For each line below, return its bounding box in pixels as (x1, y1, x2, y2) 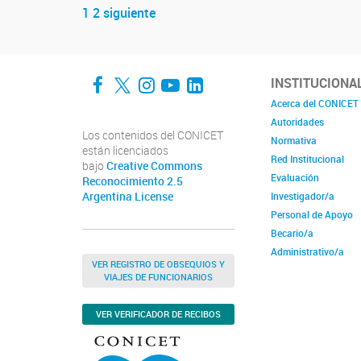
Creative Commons (106, 158, 202, 173)
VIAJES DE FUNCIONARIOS (104, 270, 213, 283)
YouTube (160, 56, 261, 92)
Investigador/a (271, 189, 334, 202)
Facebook (92, 56, 205, 92)
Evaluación (271, 170, 319, 184)
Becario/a (271, 226, 313, 239)
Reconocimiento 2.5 (82, 173, 183, 189)
